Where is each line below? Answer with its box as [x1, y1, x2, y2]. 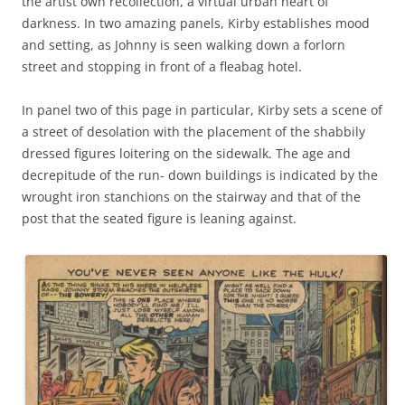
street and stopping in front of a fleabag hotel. [22, 57, 302, 75]
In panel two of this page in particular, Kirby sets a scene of [22, 100, 382, 118]
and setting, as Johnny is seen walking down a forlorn [22, 35, 345, 53]
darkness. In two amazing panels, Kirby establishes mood [22, 14, 370, 32]
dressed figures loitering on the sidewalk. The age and [22, 144, 351, 162]
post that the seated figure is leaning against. [22, 209, 297, 227]
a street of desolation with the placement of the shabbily [22, 122, 365, 140]
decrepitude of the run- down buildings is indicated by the [22, 165, 378, 184]
